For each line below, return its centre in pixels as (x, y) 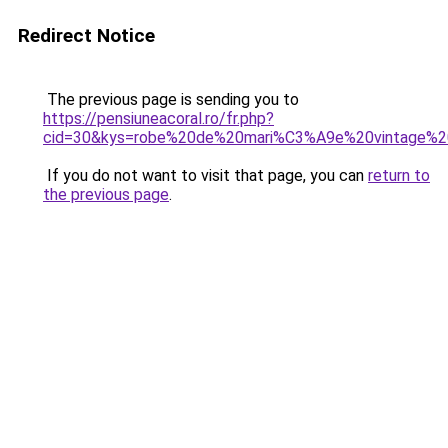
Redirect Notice (86, 35)
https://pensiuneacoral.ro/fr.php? (158, 118)
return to (399, 175)
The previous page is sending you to (171, 99)
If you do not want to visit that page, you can (205, 175)
